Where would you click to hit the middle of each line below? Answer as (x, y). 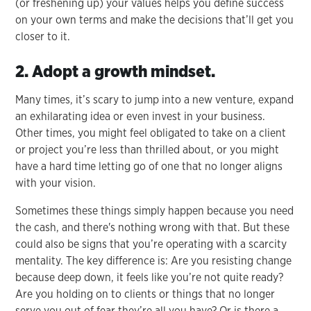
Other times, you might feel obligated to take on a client (151, 133)
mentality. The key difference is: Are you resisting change (154, 260)
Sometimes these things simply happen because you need (155, 210)
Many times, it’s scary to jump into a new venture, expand (155, 99)
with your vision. (57, 183)
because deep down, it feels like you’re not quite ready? (150, 277)
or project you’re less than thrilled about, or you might (148, 149)
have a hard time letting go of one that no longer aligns (149, 166)
